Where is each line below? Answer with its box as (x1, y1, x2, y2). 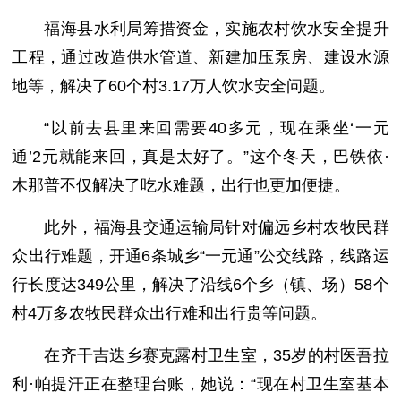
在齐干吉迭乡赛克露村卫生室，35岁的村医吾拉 (44, 346, 389, 364)
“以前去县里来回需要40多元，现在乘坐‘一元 (44, 119, 389, 137)
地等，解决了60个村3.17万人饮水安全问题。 (12, 77, 336, 95)
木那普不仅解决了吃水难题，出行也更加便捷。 (12, 176, 351, 194)
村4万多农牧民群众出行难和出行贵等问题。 (12, 304, 328, 322)
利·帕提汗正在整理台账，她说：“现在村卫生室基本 (12, 375, 389, 393)
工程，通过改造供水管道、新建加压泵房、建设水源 (12, 48, 389, 66)
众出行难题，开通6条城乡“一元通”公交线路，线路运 (12, 247, 389, 265)
